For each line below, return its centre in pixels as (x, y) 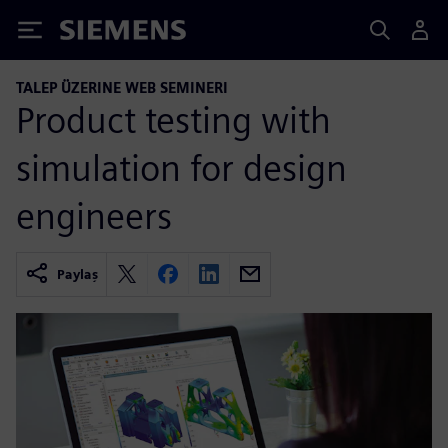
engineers (94, 215)
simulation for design (181, 167)
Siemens (93, 33)
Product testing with (173, 119)
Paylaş (77, 274)
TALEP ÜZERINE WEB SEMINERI (122, 87)
